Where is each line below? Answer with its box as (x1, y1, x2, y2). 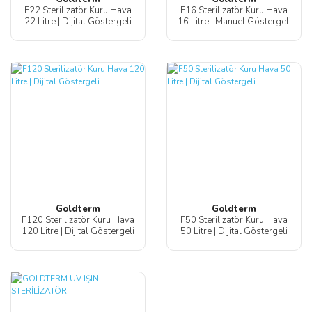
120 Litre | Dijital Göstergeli (22, 225, 134, 238)
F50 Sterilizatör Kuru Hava (180, 214, 288, 227)
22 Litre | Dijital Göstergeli (24, 15, 132, 29)
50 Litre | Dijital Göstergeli (180, 225, 288, 238)
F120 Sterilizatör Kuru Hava (22, 214, 134, 227)
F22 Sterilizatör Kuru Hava (24, 4, 132, 17)
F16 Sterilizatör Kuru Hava (180, 4, 288, 17)
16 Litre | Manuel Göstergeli (177, 15, 291, 29)
